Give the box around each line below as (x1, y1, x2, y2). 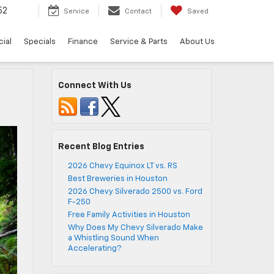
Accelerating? (67, 245, 121, 253)
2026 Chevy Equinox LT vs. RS (67, 162, 177, 170)
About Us (180, 37, 215, 46)
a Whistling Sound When (67, 234, 159, 242)
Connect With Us (57, 81, 131, 90)
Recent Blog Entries (57, 143, 144, 151)
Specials (24, 37, 56, 46)
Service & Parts (110, 37, 168, 46)
